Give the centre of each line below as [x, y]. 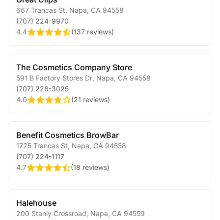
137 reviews [93, 32]
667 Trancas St [41, 10]
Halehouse [36, 203]
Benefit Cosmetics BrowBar [68, 135]
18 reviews [90, 167]
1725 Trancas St [42, 146]
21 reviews [91, 99]
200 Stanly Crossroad [51, 213]
